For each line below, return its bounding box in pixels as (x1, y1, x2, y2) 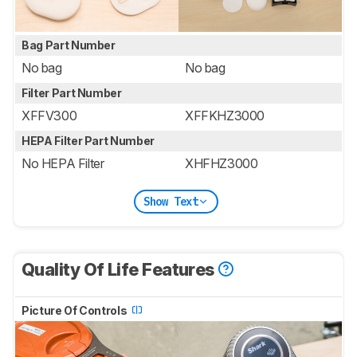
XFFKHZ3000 (185, 108, 265, 124)
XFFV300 (22, 108, 77, 124)
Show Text (143, 194, 198, 209)
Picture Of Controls (22, 304, 129, 318)
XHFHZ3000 (185, 155, 258, 172)
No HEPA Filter (22, 155, 104, 172)
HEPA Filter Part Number (22, 134, 157, 148)
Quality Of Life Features (22, 259, 218, 280)
